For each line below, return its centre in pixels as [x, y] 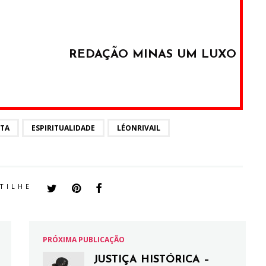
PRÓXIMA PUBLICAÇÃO [84, 240]
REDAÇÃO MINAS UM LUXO [153, 55]
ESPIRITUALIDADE [63, 128]
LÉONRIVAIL [139, 128]
